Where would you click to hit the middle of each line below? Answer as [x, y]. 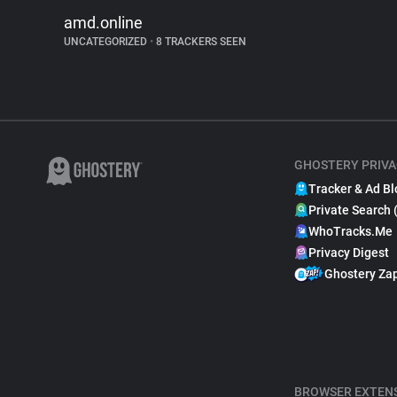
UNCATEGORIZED [107, 42]
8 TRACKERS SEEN [200, 42]
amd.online [103, 23]
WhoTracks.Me [350, 231]
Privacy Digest [349, 253]
